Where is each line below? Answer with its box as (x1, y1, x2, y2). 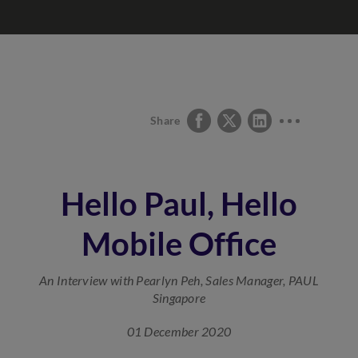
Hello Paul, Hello (61, 185, 297, 223)
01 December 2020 (126, 324, 232, 339)
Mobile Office (82, 225, 276, 263)
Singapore (152, 290, 206, 305)
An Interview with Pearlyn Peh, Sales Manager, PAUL (39, 272, 319, 288)
